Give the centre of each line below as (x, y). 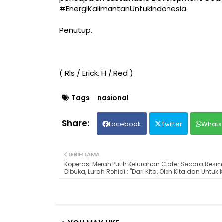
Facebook (125, 124)
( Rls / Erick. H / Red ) (96, 73)
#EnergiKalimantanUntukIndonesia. (123, 8)
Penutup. (76, 30)
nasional (113, 98)
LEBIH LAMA (84, 154)
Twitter (171, 124)
